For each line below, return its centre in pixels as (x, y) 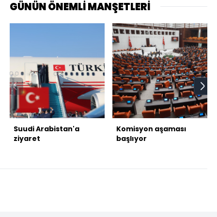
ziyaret (27, 138)
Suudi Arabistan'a (46, 129)
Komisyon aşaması (151, 129)
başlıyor (132, 138)
